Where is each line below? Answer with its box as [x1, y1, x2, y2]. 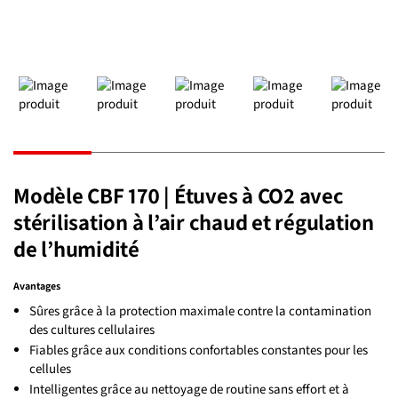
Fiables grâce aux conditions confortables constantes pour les [29, 340, 368, 359]
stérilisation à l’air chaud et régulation [13, 207, 374, 237]
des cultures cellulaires [29, 320, 155, 338]
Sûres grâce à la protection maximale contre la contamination [29, 301, 371, 320]
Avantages [13, 278, 60, 293]
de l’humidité [13, 234, 139, 264]
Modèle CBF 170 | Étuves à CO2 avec [13, 180, 344, 211]
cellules [29, 359, 71, 378]
